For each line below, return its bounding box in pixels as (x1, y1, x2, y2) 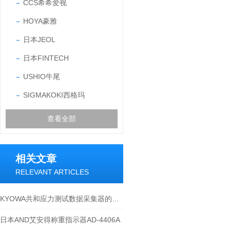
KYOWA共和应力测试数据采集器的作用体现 (112, 195, 119, 203)
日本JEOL (23, 35, 55, 44)
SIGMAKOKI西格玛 (23, 91, 85, 99)
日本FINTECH (23, 54, 69, 62)
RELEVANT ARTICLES (15, 168, 89, 176)
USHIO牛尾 (23, 72, 60, 81)
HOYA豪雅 (23, 17, 57, 25)
